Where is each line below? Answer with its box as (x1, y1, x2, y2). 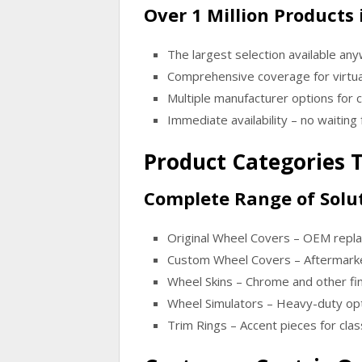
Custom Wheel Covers (166, 250, 291, 267)
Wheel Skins (166, 272, 233, 289)
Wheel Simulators (166, 294, 263, 311)
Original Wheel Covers (166, 229, 290, 246)
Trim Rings (166, 316, 227, 333)
